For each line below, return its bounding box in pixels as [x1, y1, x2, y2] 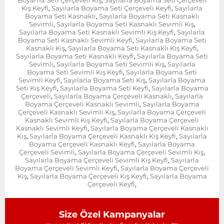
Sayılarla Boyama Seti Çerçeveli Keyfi [51, 3, 171, 12]
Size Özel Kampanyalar [59, 208, 165, 220]
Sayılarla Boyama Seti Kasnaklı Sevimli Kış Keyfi [19, 27, 174, 36]
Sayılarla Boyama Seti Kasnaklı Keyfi [16, 51, 134, 60]
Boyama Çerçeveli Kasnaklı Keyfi [29, 139, 135, 148]
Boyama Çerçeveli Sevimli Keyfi [15, 163, 117, 172]
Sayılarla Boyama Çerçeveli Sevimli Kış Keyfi [25, 155, 168, 164]
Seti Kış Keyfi [15, 83, 57, 92]
